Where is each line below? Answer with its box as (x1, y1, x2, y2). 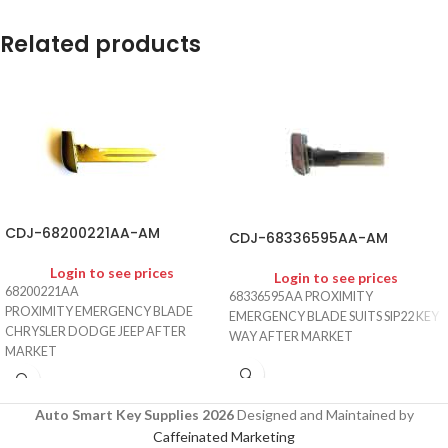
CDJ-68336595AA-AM (229, 228, 388, 249)
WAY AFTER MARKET (229, 329, 353, 345)
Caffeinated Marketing (153, 427, 295, 445)
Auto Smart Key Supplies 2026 (34, 405, 234, 423)
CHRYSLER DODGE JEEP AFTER (5, 324, 186, 340)
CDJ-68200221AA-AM (5, 223, 160, 244)
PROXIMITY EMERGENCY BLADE (5, 304, 193, 320)
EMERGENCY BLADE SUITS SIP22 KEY (229, 309, 439, 325)
